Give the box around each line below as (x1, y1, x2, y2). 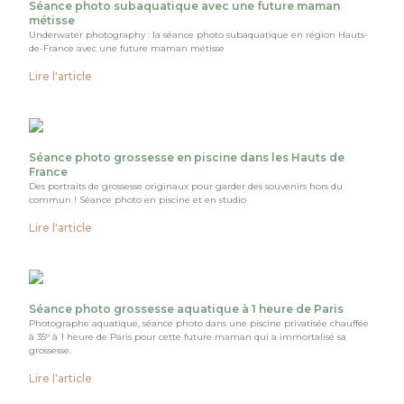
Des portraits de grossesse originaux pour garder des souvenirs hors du (29, 179, 344, 192)
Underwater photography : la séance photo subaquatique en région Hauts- (29, 28, 369, 41)
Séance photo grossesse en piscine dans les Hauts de (29, 150, 345, 164)
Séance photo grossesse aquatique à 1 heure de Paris (29, 301, 344, 316)
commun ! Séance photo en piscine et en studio (29, 193, 247, 206)
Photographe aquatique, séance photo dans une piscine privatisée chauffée (29, 317, 370, 329)
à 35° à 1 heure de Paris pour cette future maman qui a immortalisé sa (29, 330, 347, 343)
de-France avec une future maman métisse (29, 41, 225, 54)
